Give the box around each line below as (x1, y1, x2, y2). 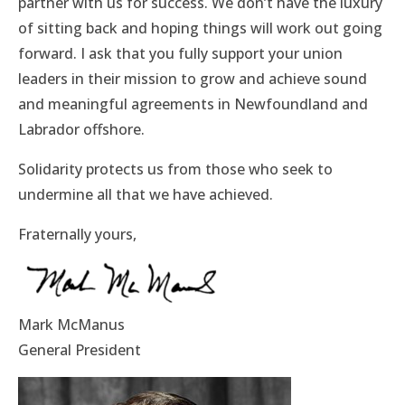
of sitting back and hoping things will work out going (18, 18, 382, 38)
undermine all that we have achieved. (18, 184, 273, 204)
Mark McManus (18, 315, 125, 335)
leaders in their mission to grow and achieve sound (18, 69, 367, 89)
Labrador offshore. (18, 119, 145, 139)
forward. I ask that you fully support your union (18, 43, 343, 63)
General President (18, 340, 141, 361)
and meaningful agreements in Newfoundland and (18, 94, 368, 114)
